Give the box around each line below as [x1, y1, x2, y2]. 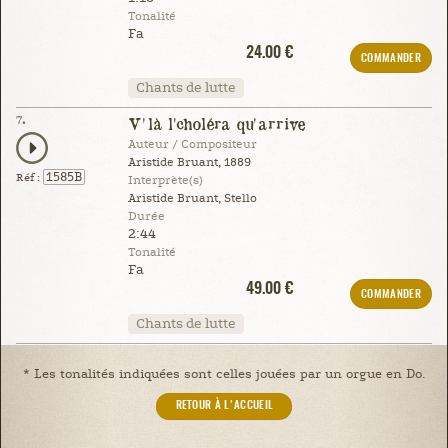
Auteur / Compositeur [127, 137, 257, 151]
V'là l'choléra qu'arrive [127, 112, 305, 134]
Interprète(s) [127, 173, 203, 187]
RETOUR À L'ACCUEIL [175, 400, 274, 411]
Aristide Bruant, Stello [127, 191, 257, 205]
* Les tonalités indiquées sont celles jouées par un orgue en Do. [23, 366, 425, 381]
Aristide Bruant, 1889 [127, 155, 251, 169]
